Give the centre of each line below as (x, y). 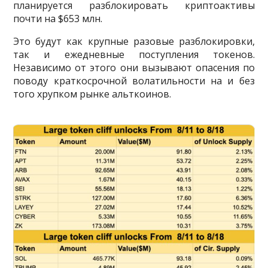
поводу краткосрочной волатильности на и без (134, 81)
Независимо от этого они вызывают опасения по (134, 68)
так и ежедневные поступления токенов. (134, 55)
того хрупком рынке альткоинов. (92, 94)
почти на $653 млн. (58, 19)
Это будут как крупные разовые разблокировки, (134, 42)
